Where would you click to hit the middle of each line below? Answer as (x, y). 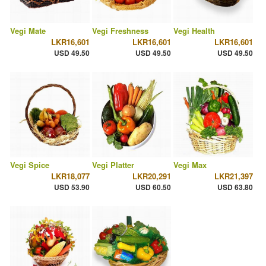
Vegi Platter (113, 165)
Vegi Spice (30, 165)
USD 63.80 (235, 187)
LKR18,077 (70, 176)
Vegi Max (190, 165)
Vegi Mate (28, 31)
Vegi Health (194, 31)
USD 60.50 (153, 187)
